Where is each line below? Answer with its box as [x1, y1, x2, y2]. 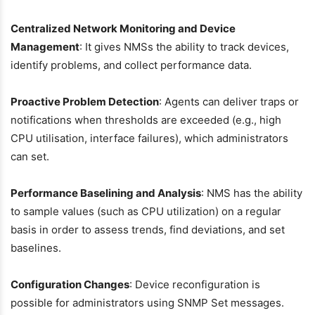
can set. [11, 150, 49, 163]
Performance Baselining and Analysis [11, 186, 201, 200]
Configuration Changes [11, 278, 129, 291]
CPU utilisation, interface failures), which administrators [11, 131, 288, 145]
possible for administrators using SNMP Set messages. [11, 296, 284, 309]
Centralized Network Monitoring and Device [11, 22, 236, 35]
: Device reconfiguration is [129, 278, 260, 291]
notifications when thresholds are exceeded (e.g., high [11, 113, 281, 127]
